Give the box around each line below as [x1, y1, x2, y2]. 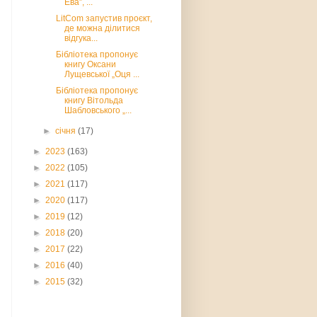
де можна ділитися [64, 23, 140, 33]
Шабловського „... [64, 105, 132, 115]
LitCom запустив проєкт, [53, 13, 152, 23]
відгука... [64, 33, 98, 43]
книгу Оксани [64, 59, 116, 69]
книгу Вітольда [64, 96, 123, 105]
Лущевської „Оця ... [64, 69, 139, 79]
